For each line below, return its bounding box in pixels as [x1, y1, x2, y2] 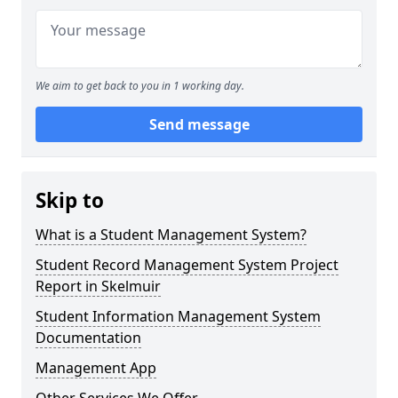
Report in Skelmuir [36, 276, 161, 296]
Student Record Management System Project [36, 255, 338, 275]
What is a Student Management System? [36, 225, 306, 244]
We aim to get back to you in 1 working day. [36, 78, 244, 93]
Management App [36, 358, 156, 378]
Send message [148, 115, 250, 134]
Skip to [36, 187, 104, 214]
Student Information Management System [36, 306, 321, 326]
